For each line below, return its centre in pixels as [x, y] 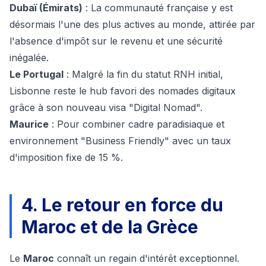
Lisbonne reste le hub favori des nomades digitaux [123, 91]
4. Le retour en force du [122, 205]
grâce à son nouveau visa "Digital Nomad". [106, 108]
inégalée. [29, 58]
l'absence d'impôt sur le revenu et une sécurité [116, 41]
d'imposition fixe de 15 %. [66, 158]
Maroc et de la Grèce [110, 227]
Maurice [29, 124]
